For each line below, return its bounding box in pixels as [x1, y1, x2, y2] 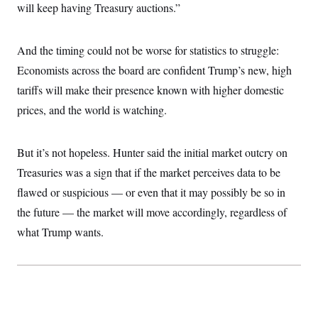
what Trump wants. [17, 224, 104, 239]
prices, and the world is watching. [17, 102, 167, 117]
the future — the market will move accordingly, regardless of [17, 204, 287, 219]
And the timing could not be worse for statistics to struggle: [17, 43, 279, 57]
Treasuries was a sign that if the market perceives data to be [17, 165, 280, 180]
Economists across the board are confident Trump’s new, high [17, 62, 292, 77]
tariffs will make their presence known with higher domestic [17, 82, 284, 97]
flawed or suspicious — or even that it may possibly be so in [17, 185, 285, 199]
